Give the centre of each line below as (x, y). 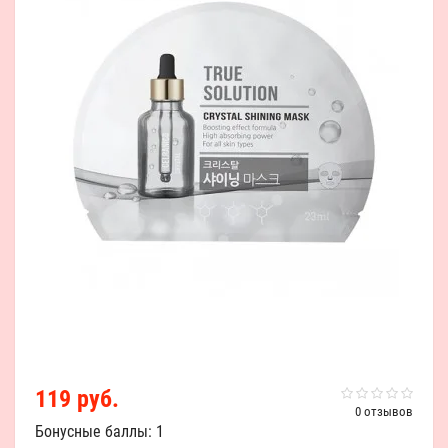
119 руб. (77, 399)
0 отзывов (384, 411)
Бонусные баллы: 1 (99, 431)
